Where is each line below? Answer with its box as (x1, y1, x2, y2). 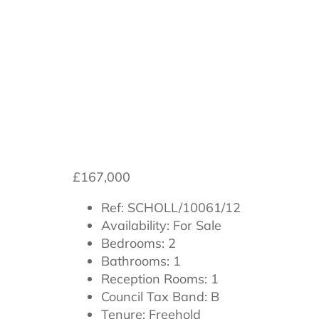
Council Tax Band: (101, 288, 207, 305)
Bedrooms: (101, 234, 164, 251)
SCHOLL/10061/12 (124, 199, 241, 216)
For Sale (169, 216, 221, 234)
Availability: (101, 216, 169, 234)
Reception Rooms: (101, 270, 207, 287)
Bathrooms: (101, 252, 169, 269)
